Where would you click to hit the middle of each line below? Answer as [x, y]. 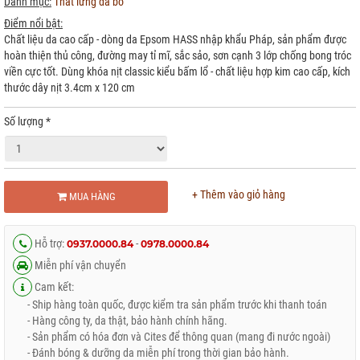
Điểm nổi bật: [33, 23]
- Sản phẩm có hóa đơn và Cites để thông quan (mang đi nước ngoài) [172, 337]
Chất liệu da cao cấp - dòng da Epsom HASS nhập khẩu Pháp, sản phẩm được [175, 39]
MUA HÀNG [91, 196]
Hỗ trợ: [49, 243]
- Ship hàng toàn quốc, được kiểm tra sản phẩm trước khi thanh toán [170, 305]
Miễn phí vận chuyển [79, 265]
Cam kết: [53, 287]
